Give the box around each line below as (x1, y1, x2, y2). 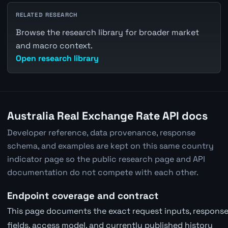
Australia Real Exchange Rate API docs (7, 108, 208, 123)
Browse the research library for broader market (15, 26, 199, 38)
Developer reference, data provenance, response (7, 127, 195, 138)
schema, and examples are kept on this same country (7, 140, 214, 152)
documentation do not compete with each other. (7, 167, 198, 178)
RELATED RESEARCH (15, 11, 78, 18)
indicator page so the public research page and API (7, 154, 205, 165)
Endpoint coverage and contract (7, 190, 159, 202)
